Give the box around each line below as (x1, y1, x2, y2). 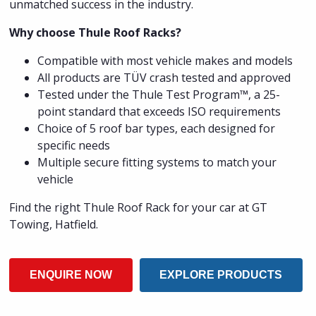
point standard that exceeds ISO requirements (37, 103, 281, 119)
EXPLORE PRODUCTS (159, 268, 283, 281)
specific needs (37, 137, 111, 153)
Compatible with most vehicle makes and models (37, 52, 293, 68)
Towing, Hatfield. (9, 216, 99, 232)
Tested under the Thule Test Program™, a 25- (37, 86, 281, 102)
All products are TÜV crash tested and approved (37, 69, 291, 85)
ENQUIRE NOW (30, 268, 113, 281)
